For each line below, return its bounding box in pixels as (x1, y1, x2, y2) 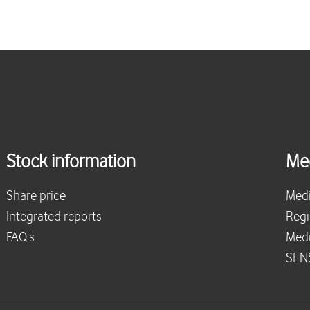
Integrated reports (6, 210, 102, 224)
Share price (6, 189, 66, 203)
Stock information (6, 152, 136, 172)
